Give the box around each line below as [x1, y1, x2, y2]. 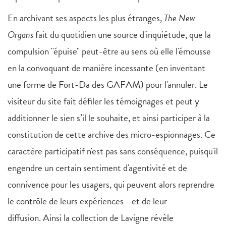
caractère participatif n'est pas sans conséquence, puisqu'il [8, 144, 218, 158]
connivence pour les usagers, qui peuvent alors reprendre [8, 177, 214, 192]
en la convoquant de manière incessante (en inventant [8, 61, 205, 75]
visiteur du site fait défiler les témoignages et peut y [8, 94, 199, 108]
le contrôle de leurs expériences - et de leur [8, 194, 167, 208]
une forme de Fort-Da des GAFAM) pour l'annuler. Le [8, 77, 208, 92]
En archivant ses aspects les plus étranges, [8, 11, 164, 25]
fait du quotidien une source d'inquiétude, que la [35, 27, 211, 42]
